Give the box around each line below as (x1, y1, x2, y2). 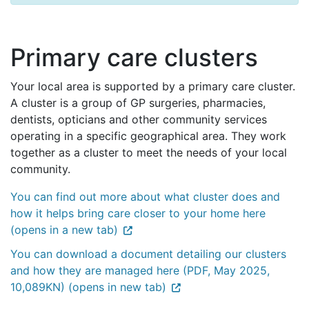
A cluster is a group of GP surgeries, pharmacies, (10, 95, 266, 110)
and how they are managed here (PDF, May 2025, (10, 263, 270, 277)
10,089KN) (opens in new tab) (10, 279, 166, 294)
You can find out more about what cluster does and (10, 189, 280, 203)
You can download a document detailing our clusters (10, 246, 286, 261)
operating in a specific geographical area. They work (10, 128, 286, 143)
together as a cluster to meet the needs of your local (10, 145, 287, 159)
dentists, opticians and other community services (10, 112, 267, 126)
